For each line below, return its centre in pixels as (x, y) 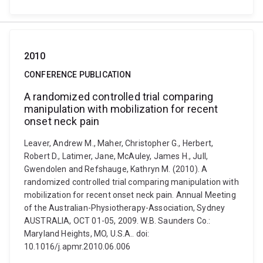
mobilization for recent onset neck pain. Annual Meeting (130, 195)
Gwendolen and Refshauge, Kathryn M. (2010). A (116, 169)
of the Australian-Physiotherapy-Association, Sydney (125, 208)
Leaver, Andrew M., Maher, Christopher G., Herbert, (119, 143)
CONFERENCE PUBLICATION (78, 75)
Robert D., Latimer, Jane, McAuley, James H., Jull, (116, 156)
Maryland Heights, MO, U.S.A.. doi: (87, 234)
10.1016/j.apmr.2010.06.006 (77, 247)
